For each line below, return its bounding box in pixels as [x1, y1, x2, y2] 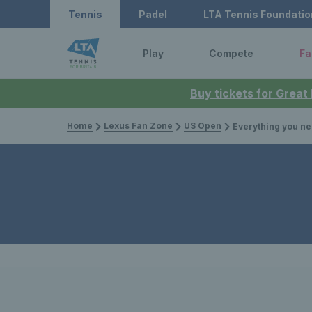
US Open [184, 120, 221, 131]
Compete [209, 47, 254, 59]
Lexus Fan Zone [104, 120, 173, 131]
